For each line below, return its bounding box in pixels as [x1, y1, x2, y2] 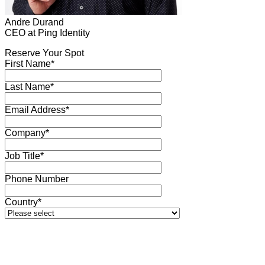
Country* [5, 197, 41, 207]
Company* [5, 128, 49, 138]
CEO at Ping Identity [5, 28, 90, 38]
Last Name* [5, 82, 54, 92]
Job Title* [5, 151, 44, 161]
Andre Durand [5, 17, 64, 27]
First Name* [5, 59, 54, 69]
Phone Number [5, 174, 69, 184]
